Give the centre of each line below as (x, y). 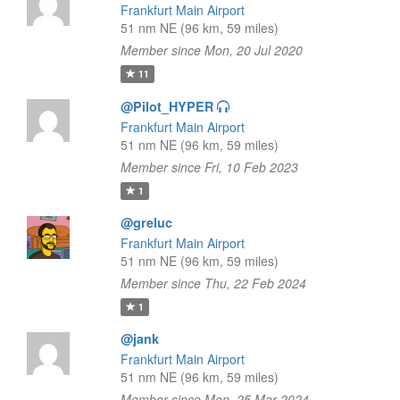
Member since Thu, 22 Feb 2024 (213, 283)
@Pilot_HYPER (167, 106)
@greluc (146, 222)
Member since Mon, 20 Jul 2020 (211, 50)
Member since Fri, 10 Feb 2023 (209, 167)
